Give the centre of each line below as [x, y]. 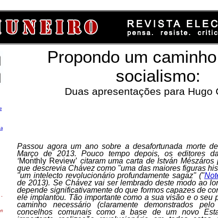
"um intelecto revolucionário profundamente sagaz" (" [111, 175]
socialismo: [158, 76]
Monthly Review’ [48, 161]
